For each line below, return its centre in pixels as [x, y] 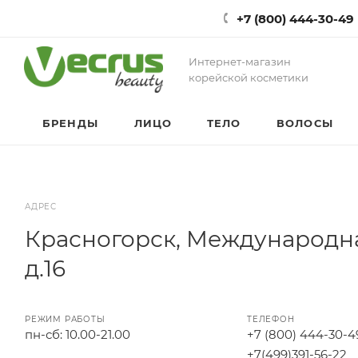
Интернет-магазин [240, 62]
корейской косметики [249, 78]
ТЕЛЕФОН [271, 319]
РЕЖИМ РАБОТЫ [65, 319]
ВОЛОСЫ [305, 123]
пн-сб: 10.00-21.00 [78, 334]
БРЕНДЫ [70, 123]
